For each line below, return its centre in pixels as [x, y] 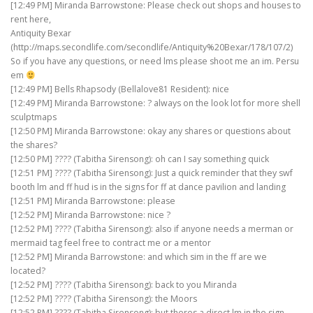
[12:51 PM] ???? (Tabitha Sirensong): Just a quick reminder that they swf [152, 173]
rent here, [31, 20]
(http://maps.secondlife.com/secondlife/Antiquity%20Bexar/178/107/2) [152, 48]
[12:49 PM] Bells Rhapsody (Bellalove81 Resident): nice [120, 89]
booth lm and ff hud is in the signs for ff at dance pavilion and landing [148, 187]
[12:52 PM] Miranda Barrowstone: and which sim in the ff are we [139, 257]
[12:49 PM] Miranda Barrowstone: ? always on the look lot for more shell [155, 103]
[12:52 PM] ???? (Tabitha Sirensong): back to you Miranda [124, 285]
